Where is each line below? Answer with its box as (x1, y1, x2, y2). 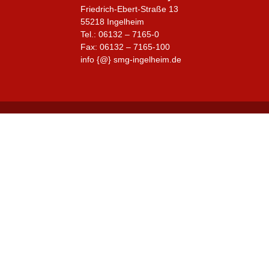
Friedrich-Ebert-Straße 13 (80, 4, 179, 14)
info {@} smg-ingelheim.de (80, 54, 182, 64)
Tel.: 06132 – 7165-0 (80, 29, 160, 39)
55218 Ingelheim (80, 16, 145, 26)
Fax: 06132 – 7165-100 (80, 41, 171, 52)
